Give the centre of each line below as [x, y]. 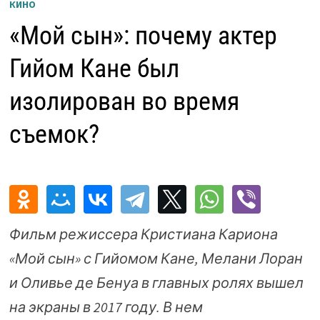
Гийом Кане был [94, 68]
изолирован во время [124, 101]
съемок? [54, 134]
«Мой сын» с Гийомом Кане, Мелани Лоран [156, 258]
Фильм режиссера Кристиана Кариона [143, 234]
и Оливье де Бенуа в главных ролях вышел [156, 282]
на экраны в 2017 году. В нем [106, 306]
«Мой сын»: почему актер [143, 35]
